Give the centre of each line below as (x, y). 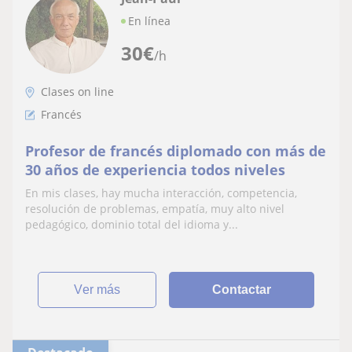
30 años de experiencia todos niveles (155, 169)
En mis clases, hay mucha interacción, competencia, (161, 192)
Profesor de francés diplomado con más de (176, 150)
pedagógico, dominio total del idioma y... (132, 224)
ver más (102, 289)
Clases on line (77, 91)
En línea (149, 20)
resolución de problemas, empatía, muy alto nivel (155, 208)
